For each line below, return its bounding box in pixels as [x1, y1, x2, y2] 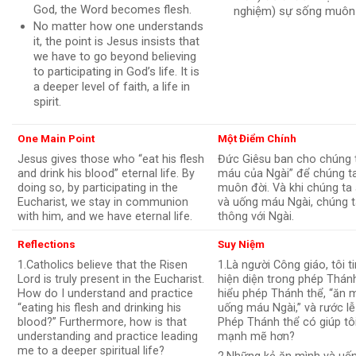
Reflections [17, 238, 76, 251]
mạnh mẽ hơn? [218, 329, 296, 343]
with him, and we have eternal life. [17, 209, 193, 223]
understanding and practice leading [17, 329, 199, 343]
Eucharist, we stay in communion [17, 195, 189, 209]
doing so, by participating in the [17, 180, 179, 195]
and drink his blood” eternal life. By [17, 166, 195, 180]
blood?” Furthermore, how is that [17, 315, 188, 329]
